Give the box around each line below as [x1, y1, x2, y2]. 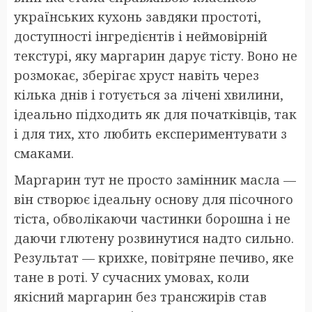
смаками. [14, 144, 74, 162]
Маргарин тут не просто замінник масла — [14, 171, 296, 188]
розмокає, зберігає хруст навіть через [14, 66, 259, 84]
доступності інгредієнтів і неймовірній [14, 27, 267, 45]
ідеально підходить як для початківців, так [14, 105, 297, 123]
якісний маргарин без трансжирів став [14, 288, 267, 305]
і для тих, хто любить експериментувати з [14, 125, 287, 142]
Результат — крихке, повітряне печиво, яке [14, 249, 294, 266]
